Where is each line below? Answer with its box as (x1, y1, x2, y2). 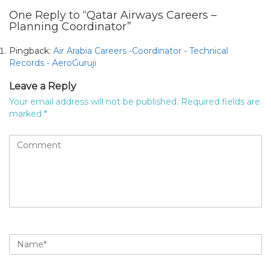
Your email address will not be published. (9, 96, 178, 107)
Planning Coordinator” (9, 19, 131, 33)
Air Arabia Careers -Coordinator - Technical (53, 45, 228, 56)
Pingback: (9, 45, 53, 56)
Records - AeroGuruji (9, 57, 96, 68)
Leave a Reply (9, 80, 76, 92)
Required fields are (181, 96, 260, 107)
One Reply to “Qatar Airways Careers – (9, 8, 217, 22)
